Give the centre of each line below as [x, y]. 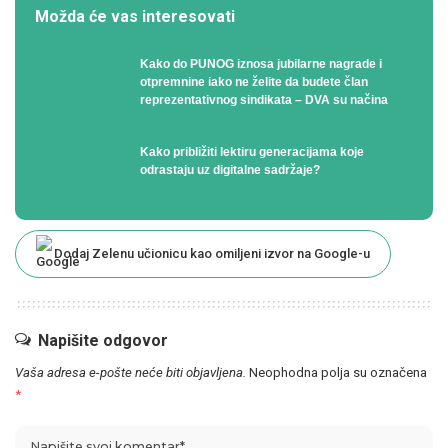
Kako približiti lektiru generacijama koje [252, 152]
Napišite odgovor [103, 340]
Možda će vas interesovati [135, 16]
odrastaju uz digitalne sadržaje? [230, 170]
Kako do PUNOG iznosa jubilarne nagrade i [261, 63]
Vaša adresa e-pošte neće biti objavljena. [130, 372]
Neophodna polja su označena [338, 372]
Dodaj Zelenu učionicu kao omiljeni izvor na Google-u [212, 253]
